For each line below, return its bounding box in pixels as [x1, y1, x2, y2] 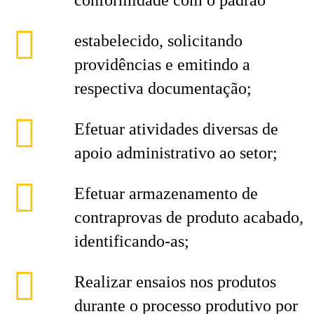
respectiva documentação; [74, 79, 252, 97]
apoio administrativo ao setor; [74, 144, 278, 162]
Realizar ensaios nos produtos [74, 273, 276, 291]
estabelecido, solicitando [74, 32, 243, 50]
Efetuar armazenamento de [74, 184, 258, 203]
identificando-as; [74, 232, 189, 250]
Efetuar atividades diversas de [74, 120, 278, 138]
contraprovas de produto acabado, [74, 208, 303, 226]
